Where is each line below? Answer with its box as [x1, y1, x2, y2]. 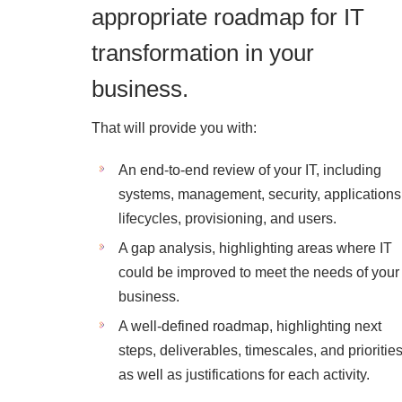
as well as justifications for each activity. [118, 367, 370, 382]
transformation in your [92, 39, 314, 66]
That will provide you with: [92, 120, 257, 135]
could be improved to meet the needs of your [118, 265, 399, 280]
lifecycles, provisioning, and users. [118, 211, 336, 226]
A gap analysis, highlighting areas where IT [118, 240, 392, 256]
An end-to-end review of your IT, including [118, 162, 381, 178]
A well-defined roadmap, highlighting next [118, 319, 381, 334]
